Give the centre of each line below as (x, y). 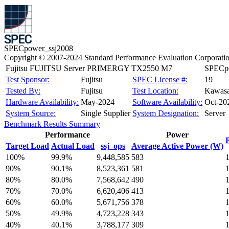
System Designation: (166, 113)
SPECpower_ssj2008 (39, 48)
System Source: (31, 113)
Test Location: (155, 91)
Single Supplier (106, 113)
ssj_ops (113, 146)
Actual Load (73, 146)
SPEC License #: (160, 79)
